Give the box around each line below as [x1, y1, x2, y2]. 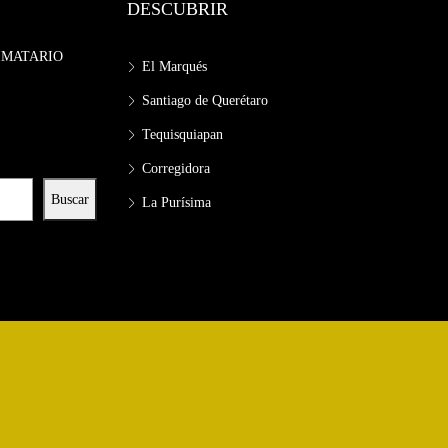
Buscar [51, 192, 89, 208]
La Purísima [142, 194, 211, 210]
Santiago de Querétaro [142, 92, 268, 108]
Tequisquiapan [142, 126, 223, 142]
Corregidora [142, 160, 210, 176]
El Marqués [142, 58, 207, 74]
